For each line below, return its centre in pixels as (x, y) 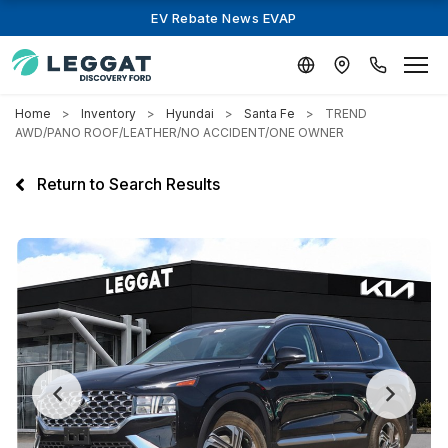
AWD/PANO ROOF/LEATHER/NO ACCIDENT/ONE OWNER (179, 132)
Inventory (108, 113)
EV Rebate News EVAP (224, 18)
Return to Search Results (126, 184)
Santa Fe (269, 113)
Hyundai (190, 113)
